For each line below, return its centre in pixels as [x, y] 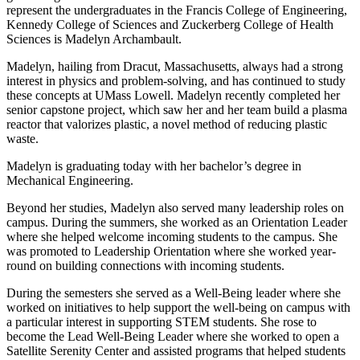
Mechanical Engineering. [72, 180]
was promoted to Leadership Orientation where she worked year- [171, 251]
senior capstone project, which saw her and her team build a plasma [177, 109]
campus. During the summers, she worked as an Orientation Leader [177, 222]
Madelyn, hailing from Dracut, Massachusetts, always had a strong [175, 66]
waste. [24, 138]
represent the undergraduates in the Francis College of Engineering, [177, 10]
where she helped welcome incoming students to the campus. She [172, 236]
